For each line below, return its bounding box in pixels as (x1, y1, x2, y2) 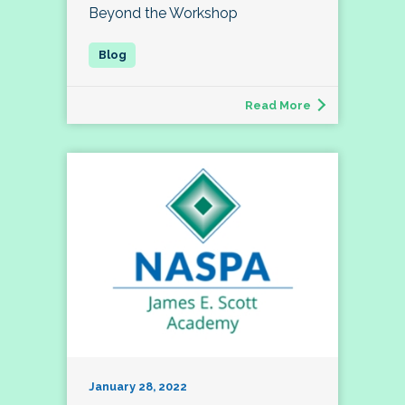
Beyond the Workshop (89, 5, 238, 23)
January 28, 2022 (89, 379, 187, 393)
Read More (245, 99, 311, 113)
